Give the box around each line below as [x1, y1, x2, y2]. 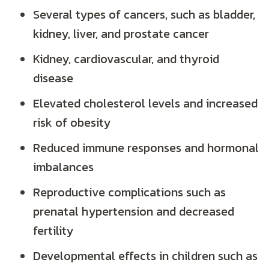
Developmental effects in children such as [33, 247, 258, 265]
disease [33, 69, 73, 88]
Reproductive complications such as [33, 183, 226, 202]
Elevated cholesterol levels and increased [33, 94, 258, 113]
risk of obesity [33, 113, 110, 132]
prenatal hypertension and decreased [33, 202, 234, 221]
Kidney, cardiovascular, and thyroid [33, 50, 219, 68]
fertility [33, 222, 73, 240]
